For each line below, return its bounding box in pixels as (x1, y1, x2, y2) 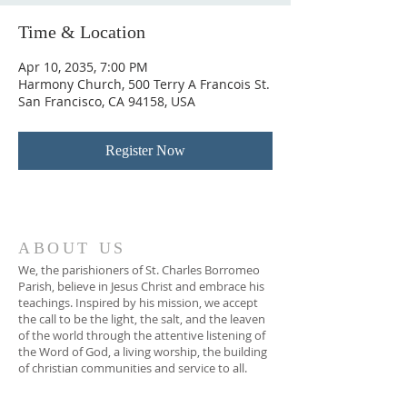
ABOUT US (18, 239, 126, 257)
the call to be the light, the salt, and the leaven (18, 311, 265, 327)
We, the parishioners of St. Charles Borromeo (18, 262, 260, 278)
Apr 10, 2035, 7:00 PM (18, 58, 148, 75)
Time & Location (18, 22, 145, 42)
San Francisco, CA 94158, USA (18, 93, 195, 110)
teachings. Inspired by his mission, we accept (18, 294, 258, 311)
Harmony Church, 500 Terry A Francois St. (18, 75, 270, 93)
